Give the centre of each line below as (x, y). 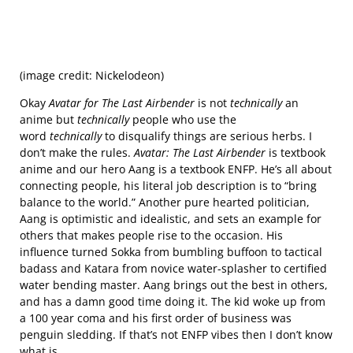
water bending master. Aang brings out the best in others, (174, 284)
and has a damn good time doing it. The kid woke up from (173, 301)
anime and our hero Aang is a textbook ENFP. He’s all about (176, 169)
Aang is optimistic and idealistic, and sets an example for (171, 218)
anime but (48, 119)
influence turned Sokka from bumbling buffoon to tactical (171, 251)
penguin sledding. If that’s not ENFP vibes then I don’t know (176, 334)
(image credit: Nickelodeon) (92, 75)
